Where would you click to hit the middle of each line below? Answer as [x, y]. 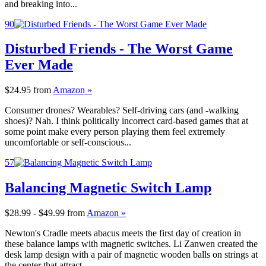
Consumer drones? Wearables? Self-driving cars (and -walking [122, 110]
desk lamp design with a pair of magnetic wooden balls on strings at [131, 255]
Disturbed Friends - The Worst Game [119, 49]
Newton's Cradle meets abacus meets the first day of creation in [123, 233]
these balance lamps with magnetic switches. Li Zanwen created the [131, 244]
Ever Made [39, 65]
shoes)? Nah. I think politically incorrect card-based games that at [126, 121]
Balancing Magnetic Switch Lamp [108, 188]
